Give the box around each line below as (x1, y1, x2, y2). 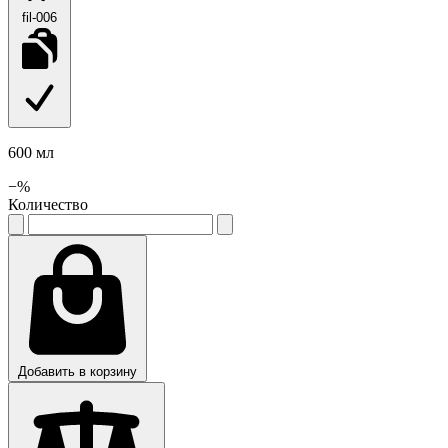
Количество (8, 195, 88, 213)
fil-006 (22, 9, 57, 25)
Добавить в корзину (18, 363, 137, 379)
